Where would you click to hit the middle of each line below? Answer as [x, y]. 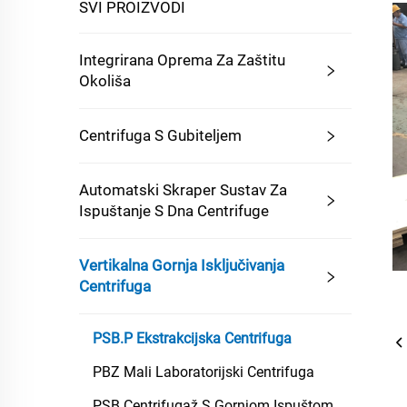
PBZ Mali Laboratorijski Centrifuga [203, 372]
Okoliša [105, 81]
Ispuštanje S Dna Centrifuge [174, 211]
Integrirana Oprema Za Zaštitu [182, 60]
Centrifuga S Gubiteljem [160, 135]
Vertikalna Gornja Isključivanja [182, 265]
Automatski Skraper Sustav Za [183, 190]
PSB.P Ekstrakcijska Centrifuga [192, 338]
